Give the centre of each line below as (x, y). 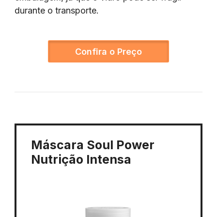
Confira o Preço (108, 51)
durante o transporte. (57, 10)
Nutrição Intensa (81, 159)
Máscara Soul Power (93, 145)
